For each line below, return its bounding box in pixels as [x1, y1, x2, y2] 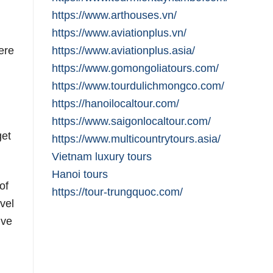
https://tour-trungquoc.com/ [51, 185, 183, 199]
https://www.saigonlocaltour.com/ [51, 115, 211, 128]
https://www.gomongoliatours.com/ [51, 62, 219, 75]
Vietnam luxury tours [51, 150, 152, 163]
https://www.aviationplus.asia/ [51, 44, 195, 57]
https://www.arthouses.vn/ [51, 9, 177, 22]
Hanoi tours [51, 168, 108, 181]
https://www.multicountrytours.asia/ [51, 132, 221, 146]
